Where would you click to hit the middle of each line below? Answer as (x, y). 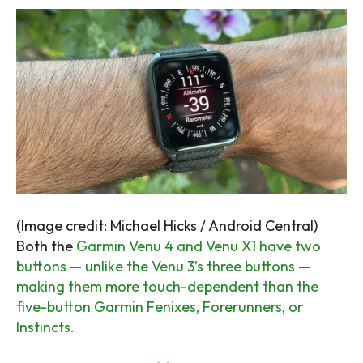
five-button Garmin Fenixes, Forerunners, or (160, 307)
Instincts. (45, 327)
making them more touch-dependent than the (167, 287)
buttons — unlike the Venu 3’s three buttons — (163, 267)
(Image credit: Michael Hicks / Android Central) (167, 226)
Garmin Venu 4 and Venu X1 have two (199, 246)
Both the (46, 246)
